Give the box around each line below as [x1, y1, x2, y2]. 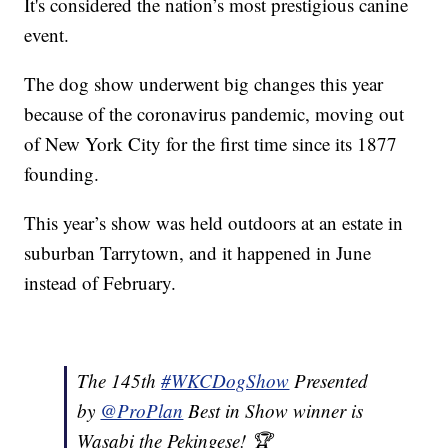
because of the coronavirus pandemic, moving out [24, 100, 405, 126]
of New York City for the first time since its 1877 [24, 130, 398, 156]
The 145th [77, 367, 162, 393]
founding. [24, 160, 100, 186]
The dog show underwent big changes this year [24, 70, 384, 96]
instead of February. [24, 269, 177, 295]
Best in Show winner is [183, 397, 364, 423]
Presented [289, 367, 369, 393]
